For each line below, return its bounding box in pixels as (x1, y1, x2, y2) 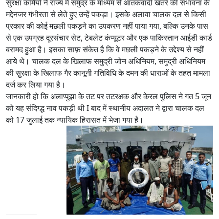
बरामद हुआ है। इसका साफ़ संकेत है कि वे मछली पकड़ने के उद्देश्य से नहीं (6, 44, 204, 55)
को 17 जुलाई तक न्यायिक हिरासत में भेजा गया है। (6, 114, 144, 125)
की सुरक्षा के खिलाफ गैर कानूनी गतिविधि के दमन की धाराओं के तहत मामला (6, 67, 210, 78)
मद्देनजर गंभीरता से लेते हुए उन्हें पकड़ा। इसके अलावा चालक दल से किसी (6, 8, 206, 20)
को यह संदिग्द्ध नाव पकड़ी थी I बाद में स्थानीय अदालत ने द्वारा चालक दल (6, 102, 204, 113)
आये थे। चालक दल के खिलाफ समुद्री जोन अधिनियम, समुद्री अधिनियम (6, 55, 205, 66)
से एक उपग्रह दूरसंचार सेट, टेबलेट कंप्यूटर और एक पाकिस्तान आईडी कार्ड (6, 32, 212, 43)
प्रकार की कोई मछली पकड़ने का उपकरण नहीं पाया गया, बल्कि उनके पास (6, 20, 208, 31)
